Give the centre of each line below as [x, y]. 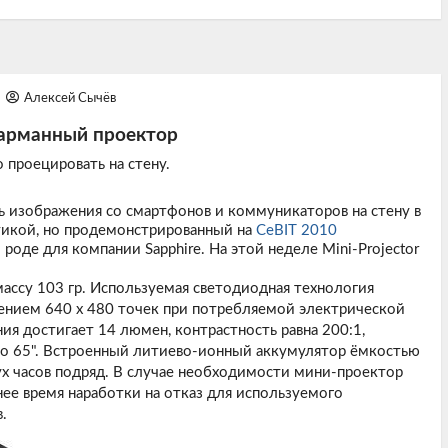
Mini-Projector [370, 249]
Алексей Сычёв [69, 98]
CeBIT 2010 [296, 230]
